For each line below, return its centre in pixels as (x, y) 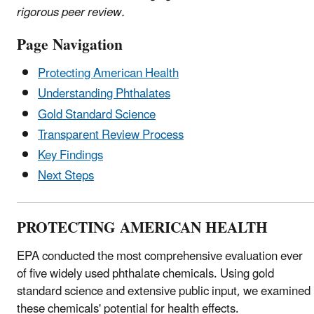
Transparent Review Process (111, 135)
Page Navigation (70, 46)
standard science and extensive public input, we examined (164, 292)
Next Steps (66, 176)
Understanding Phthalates (104, 94)
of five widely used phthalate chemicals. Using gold (145, 274)
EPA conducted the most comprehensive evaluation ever (160, 257)
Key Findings (70, 156)
